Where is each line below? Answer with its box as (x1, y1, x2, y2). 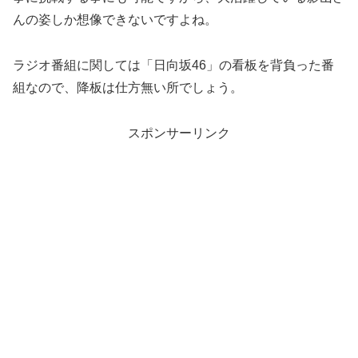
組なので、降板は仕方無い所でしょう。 (13, 80, 243, 94)
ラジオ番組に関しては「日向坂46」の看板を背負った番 (13, 58, 334, 72)
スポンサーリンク (128, 125, 230, 140)
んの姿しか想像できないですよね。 (13, 13, 217, 27)
